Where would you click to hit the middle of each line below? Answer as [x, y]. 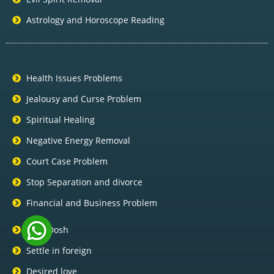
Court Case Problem [67, 161]
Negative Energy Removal [78, 141]
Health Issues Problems [74, 78]
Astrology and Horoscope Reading [95, 20]
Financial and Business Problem [91, 203]
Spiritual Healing [60, 120]
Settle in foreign [59, 251]
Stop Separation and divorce [84, 182]
